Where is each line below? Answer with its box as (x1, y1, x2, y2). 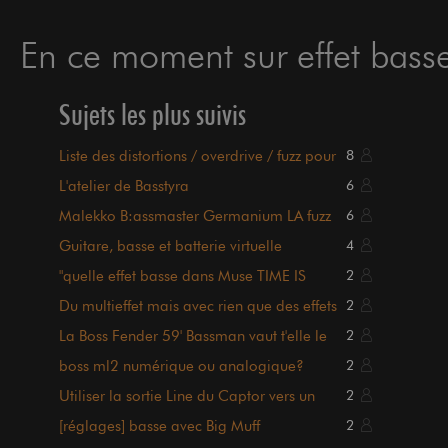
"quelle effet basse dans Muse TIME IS (59, 267, 307, 285)
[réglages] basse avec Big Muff (59, 417, 261, 435)
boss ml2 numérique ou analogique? (59, 357, 305, 375)
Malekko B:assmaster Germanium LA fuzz (59, 207, 332, 225)
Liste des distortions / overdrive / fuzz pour (59, 147, 337, 165)
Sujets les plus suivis (59, 96, 247, 132)
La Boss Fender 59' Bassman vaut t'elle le (59, 327, 328, 345)
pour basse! (59, 225, 138, 243)
